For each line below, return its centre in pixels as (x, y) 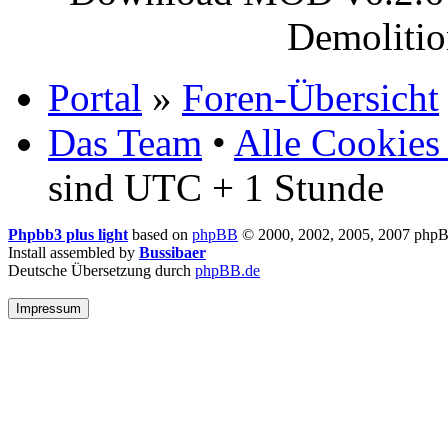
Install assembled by (73, 252)
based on (160, 234)
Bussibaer (172, 252)
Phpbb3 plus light (68, 234)
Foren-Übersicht (310, 97)
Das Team (125, 142)
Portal (95, 97)
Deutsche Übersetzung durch (101, 270)
